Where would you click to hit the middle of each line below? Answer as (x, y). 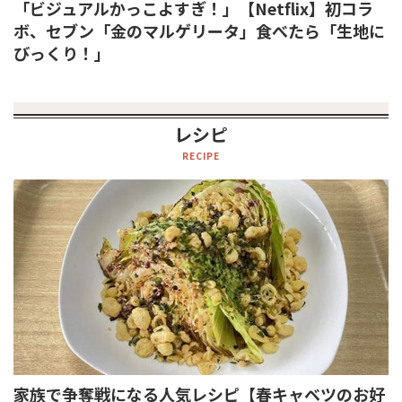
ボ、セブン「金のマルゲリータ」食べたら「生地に (199, 30)
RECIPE (201, 155)
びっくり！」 (62, 52)
